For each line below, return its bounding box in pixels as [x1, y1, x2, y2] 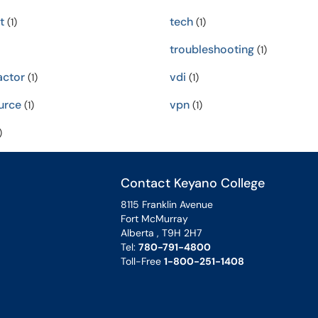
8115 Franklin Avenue [121, 198, 213, 211]
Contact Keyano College [121, 175, 265, 192]
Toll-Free [121, 255, 164, 268]
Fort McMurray [121, 212, 188, 225]
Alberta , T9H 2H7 [121, 226, 202, 239]
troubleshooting [170, 42, 254, 57]
